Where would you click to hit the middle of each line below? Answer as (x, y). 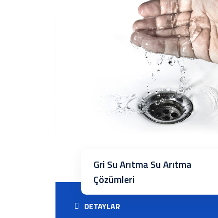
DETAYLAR (102, 206)
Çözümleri (114, 179)
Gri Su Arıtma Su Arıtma (142, 164)
